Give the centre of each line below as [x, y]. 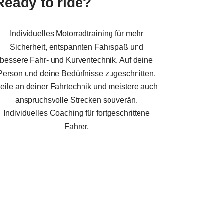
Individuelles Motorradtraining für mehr [76, 33]
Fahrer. [76, 126]
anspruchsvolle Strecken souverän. [77, 100]
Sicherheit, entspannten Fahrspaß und [76, 47]
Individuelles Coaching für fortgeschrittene [76, 113]
